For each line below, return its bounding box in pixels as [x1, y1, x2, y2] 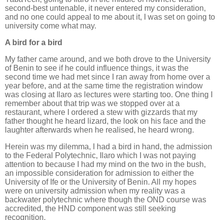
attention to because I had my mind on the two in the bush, [5, 160, 206, 168]
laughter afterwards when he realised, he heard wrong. [5, 125, 194, 134]
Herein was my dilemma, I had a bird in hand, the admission [5, 142, 212, 151]
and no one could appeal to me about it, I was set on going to [5, 12, 215, 21]
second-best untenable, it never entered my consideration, [5, 3, 206, 12]
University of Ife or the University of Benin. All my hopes [5, 177, 196, 186]
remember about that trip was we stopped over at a [5, 99, 180, 108]
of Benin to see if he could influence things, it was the [5, 63, 189, 72]
